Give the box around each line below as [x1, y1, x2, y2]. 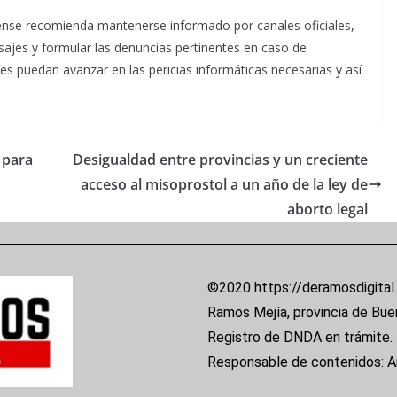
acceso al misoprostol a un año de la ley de [81, 175, 368, 194]
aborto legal [287, 199, 368, 219]
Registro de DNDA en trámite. [207, 329, 393, 346]
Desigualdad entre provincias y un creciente [73, 150, 368, 169]
